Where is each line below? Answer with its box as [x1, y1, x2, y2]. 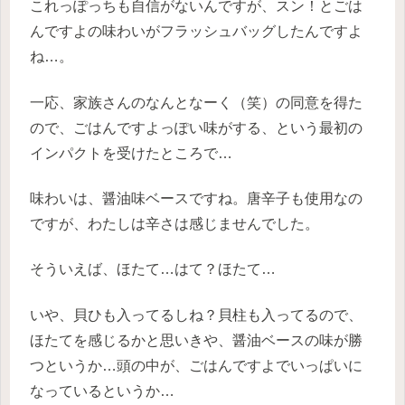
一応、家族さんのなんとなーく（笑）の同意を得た [30, 94, 363, 110]
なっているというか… [30, 382, 174, 399]
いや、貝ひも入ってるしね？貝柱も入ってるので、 [30, 306, 363, 323]
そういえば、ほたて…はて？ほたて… [30, 261, 276, 278]
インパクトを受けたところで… [30, 145, 232, 161]
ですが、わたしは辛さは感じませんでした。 [30, 216, 319, 232]
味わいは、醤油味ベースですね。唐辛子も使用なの [30, 191, 363, 207]
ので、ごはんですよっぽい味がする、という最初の [30, 119, 363, 136]
